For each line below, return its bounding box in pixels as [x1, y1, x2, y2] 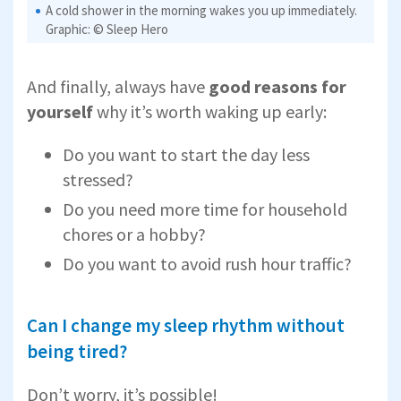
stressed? [63, 167, 133, 191]
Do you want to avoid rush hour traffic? [63, 252, 352, 275]
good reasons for [205, 74, 346, 98]
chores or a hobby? [63, 222, 206, 245]
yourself [27, 99, 97, 123]
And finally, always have [27, 74, 205, 98]
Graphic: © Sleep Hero [46, 20, 168, 38]
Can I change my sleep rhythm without [27, 312, 345, 337]
